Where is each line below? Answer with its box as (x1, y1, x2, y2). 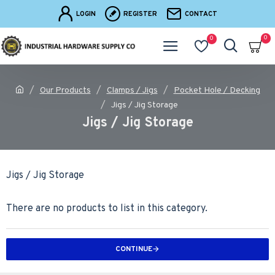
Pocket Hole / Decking (173, 85, 260, 96)
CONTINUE (115, 244, 152, 254)
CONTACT (185, 9, 217, 18)
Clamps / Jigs (106, 85, 158, 96)
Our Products (39, 85, 91, 96)
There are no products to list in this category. (6, 203, 207, 215)
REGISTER (123, 9, 157, 18)
